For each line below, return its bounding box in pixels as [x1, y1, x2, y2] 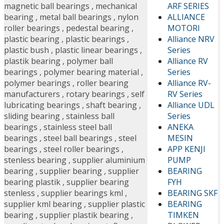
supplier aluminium [72, 154, 145, 166]
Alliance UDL [167, 99, 214, 110]
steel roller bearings [43, 143, 119, 155]
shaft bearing [86, 99, 137, 111]
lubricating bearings [4, 99, 80, 111]
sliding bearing [4, 110, 60, 122]
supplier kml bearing [4, 198, 82, 210]
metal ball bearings [39, 11, 111, 23]
